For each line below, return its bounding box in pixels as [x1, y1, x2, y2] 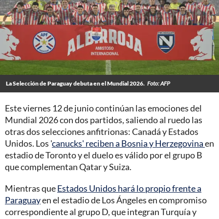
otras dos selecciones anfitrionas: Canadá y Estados [5, 126, 198, 137]
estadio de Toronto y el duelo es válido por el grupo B [5, 149, 202, 160]
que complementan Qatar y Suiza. [5, 161, 131, 172]
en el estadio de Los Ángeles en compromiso [41, 194, 207, 205]
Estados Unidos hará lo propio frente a [57, 182, 201, 194]
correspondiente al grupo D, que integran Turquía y [5, 206, 197, 217]
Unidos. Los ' [5, 137, 52, 149]
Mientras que [5, 182, 57, 194]
